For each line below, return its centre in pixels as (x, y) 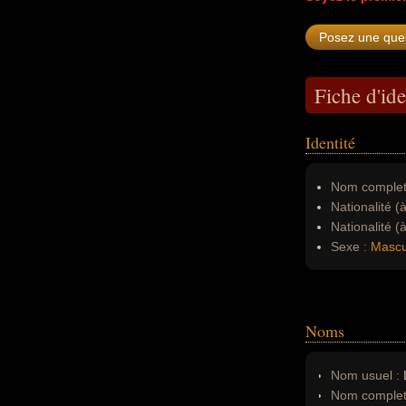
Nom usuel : (365, 375)
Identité (330, 142)
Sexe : (349, 246)
